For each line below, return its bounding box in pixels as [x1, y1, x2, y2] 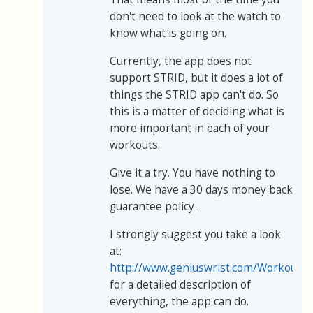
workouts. [110, 138, 160, 153]
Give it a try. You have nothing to [110, 166, 275, 181]
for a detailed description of [110, 277, 251, 293]
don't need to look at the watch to [110, 9, 281, 24]
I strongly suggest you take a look [110, 227, 281, 242]
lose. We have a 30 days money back [110, 182, 293, 198]
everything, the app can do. [110, 294, 249, 310]
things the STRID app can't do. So [110, 87, 279, 103]
